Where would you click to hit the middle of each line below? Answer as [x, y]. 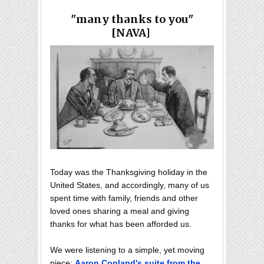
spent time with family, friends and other [124, 198]
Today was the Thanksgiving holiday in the [129, 172]
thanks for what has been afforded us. [121, 224]
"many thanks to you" [132, 19]
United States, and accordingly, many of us [130, 185]
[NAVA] [132, 33]
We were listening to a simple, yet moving [127, 250]
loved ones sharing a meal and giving [120, 211]
